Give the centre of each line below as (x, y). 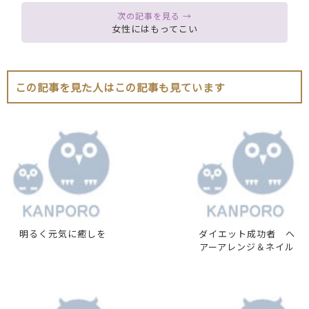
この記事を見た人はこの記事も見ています (120, 87)
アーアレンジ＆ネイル (247, 246)
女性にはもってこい (154, 28)
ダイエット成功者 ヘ (247, 233)
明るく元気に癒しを (63, 233)
